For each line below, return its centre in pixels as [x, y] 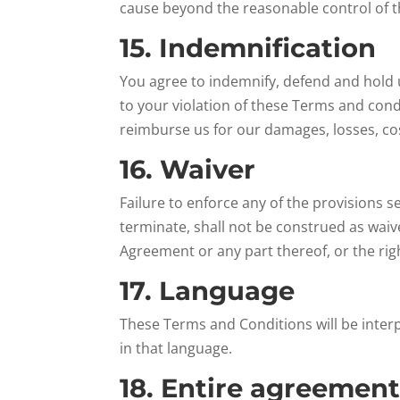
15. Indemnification [248, 48]
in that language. [176, 348]
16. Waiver [188, 169]
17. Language [208, 291]
